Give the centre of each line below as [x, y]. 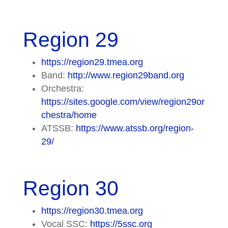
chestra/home [69, 115]
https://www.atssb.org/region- [135, 128]
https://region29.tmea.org [92, 62]
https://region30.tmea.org [92, 210]
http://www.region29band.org [126, 75]
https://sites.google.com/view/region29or [123, 102]
